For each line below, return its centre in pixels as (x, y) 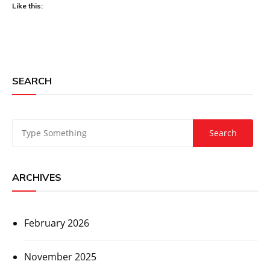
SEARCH (32, 80)
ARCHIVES (37, 177)
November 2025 (60, 256)
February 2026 (57, 223)
